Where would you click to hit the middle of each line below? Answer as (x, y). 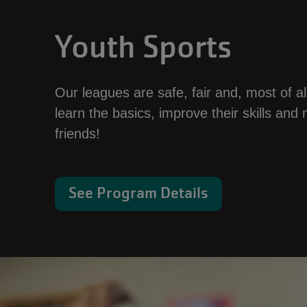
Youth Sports (143, 47)
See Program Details (138, 193)
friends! (77, 134)
